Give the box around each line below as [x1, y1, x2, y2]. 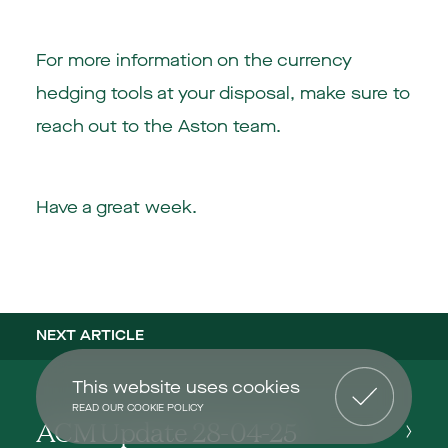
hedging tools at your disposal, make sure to [35, 82, 410, 106]
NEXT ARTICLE [35, 326, 144, 346]
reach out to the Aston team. [35, 115, 281, 139]
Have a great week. [35, 195, 197, 219]
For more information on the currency [35, 49, 352, 73]
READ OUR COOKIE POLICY [71, 401, 204, 414]
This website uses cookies [71, 375, 300, 399]
